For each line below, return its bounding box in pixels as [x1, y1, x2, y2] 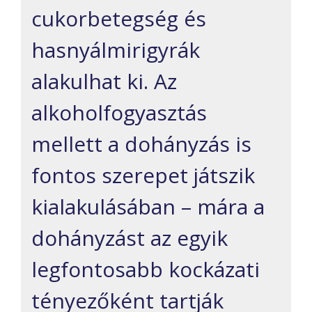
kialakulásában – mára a [31, 192, 265, 221]
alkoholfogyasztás [31, 98, 207, 127]
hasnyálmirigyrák [31, 36, 200, 65]
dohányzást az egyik [31, 224, 228, 253]
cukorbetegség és [31, 4, 206, 33]
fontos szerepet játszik [31, 161, 255, 190]
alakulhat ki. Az [31, 67, 177, 96]
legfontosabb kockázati [31, 255, 260, 284]
